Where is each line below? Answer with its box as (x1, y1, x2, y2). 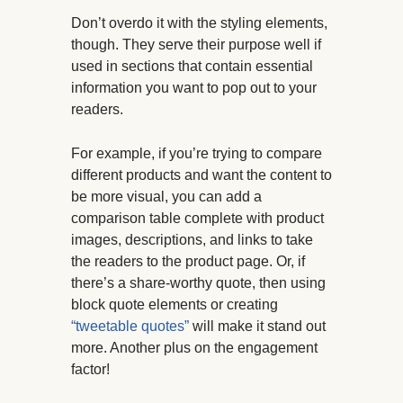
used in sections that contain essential (71, 58, 313, 75)
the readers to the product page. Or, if (71, 254, 305, 270)
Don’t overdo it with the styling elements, (71, 15, 327, 31)
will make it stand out (189, 318, 326, 335)
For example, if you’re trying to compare (71, 146, 322, 162)
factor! (71, 362, 110, 378)
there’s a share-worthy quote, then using (71, 275, 326, 291)
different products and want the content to (71, 167, 332, 184)
